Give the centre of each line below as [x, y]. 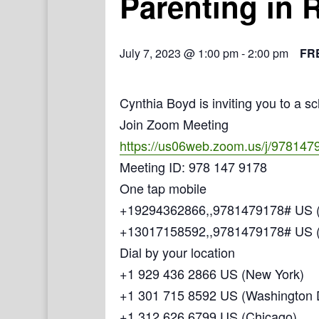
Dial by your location [177, 252]
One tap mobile [163, 188]
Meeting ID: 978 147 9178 [193, 167]
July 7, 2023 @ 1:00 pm [179, 53]
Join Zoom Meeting [174, 124]
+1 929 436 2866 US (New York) [212, 273]
